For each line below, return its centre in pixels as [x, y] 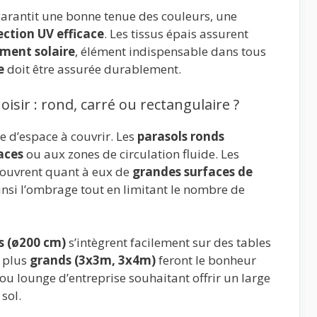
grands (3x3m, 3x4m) [93, 260]
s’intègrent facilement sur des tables [168, 243]
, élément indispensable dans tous [171, 52]
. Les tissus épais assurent [176, 34]
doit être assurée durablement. [93, 69]
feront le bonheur [206, 260]
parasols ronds [181, 136]
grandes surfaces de [192, 171]
